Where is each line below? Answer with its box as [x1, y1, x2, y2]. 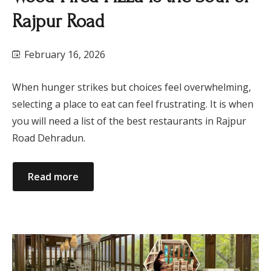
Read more [28, 170, 79, 184]
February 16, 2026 [22, 48, 105, 62]
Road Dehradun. [12, 131, 85, 145]
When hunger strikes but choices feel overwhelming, [12, 80, 251, 94]
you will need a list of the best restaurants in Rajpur [12, 114, 246, 128]
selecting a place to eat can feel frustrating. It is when [12, 97, 253, 111]
